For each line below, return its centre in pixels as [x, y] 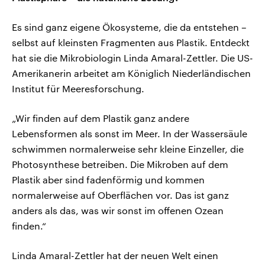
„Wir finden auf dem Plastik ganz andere [101, 118]
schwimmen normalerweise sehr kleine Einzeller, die [128, 148]
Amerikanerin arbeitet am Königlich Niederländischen [131, 73]
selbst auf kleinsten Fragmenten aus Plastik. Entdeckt [131, 42]
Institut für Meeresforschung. [78, 88]
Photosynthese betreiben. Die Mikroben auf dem [120, 164]
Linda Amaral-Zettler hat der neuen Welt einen [115, 255]
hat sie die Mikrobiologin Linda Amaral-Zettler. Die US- [132, 57]
